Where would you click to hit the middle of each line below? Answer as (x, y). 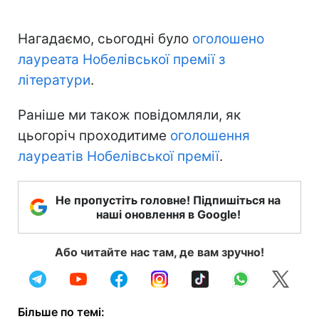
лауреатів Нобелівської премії (119, 156)
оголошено (228, 38)
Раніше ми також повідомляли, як (129, 115)
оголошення (210, 135)
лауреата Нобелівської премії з (121, 59)
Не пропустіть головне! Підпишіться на (168, 200)
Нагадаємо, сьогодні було (105, 38)
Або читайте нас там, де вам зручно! (159, 252)
